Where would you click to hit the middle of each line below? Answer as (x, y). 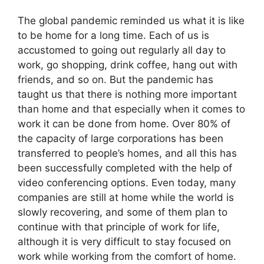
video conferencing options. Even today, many (127, 183)
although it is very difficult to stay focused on (124, 242)
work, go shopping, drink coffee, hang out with (128, 65)
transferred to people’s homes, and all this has (127, 154)
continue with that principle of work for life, (119, 227)
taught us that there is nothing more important (127, 95)
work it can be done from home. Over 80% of (124, 124)
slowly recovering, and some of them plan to (123, 212)
